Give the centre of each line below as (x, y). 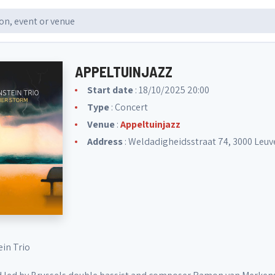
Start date (110, 90)
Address (105, 141)
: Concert (129, 107)
